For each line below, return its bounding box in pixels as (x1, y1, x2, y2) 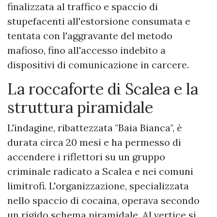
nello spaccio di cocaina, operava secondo (7, 194, 200, 207)
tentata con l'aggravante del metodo (7, 30, 172, 42)
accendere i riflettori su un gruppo (7, 151, 165, 163)
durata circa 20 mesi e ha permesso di (7, 136, 181, 149)
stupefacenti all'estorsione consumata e (7, 15, 190, 28)
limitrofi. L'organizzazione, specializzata (7, 180, 189, 192)
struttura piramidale (7, 97, 153, 118)
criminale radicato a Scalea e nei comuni (7, 165, 193, 178)
